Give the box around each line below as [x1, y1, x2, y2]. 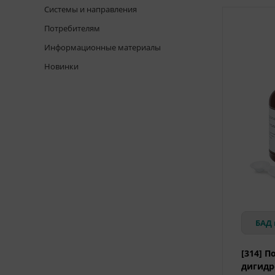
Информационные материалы [44, 42, 161, 53]
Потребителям [44, 23, 100, 34]
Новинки [44, 61, 79, 72]
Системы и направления [44, 4, 137, 15]
